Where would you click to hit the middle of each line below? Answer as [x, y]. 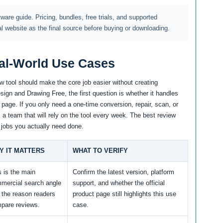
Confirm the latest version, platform [123, 172]
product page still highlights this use [124, 194]
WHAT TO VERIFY [100, 151]
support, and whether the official [119, 183]
